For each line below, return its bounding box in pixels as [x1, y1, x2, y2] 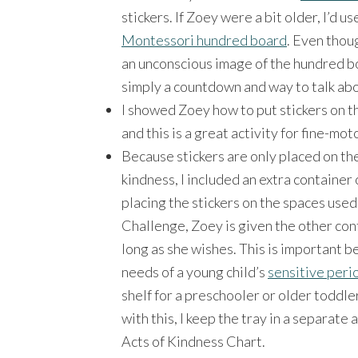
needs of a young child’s [121, 262, 268, 280]
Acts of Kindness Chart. [121, 332, 265, 350]
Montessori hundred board [121, 30, 287, 49]
